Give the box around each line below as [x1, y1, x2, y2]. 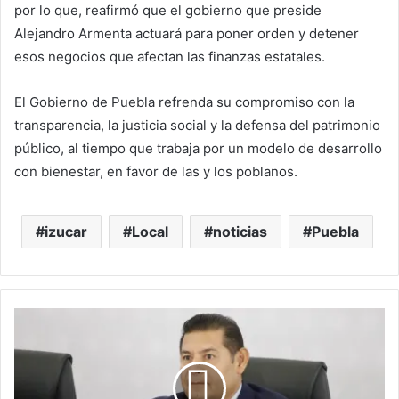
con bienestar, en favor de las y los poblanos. [14, 162, 297, 180]
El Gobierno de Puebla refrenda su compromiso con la [14, 93, 354, 110]
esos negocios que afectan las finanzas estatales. [14, 47, 329, 65]
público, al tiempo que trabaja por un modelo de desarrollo [14, 139, 382, 157]
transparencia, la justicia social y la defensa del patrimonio [14, 116, 380, 134]
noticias [213, 222, 267, 240]
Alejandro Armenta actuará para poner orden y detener [14, 24, 359, 42]
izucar [45, 222, 87, 240]
